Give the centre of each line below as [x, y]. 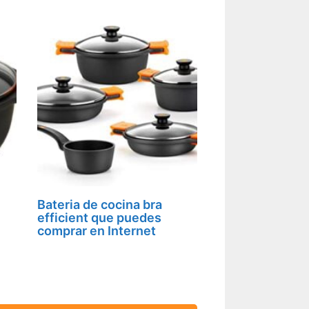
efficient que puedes [99, 217]
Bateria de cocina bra [99, 204]
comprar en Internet [96, 230]
